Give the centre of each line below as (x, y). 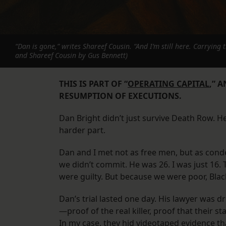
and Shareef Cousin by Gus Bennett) (71, 55)
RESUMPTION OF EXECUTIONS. (120, 96)
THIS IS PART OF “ (93, 84)
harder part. (82, 130)
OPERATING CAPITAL (168, 84)
